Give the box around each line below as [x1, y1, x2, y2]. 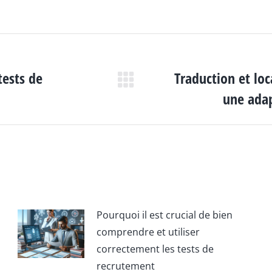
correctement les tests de [97, 242, 214, 256]
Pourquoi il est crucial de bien [97, 208, 233, 222]
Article [152, 81, 182, 94]
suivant [152, 98, 186, 111]
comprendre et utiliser [97, 225, 200, 239]
